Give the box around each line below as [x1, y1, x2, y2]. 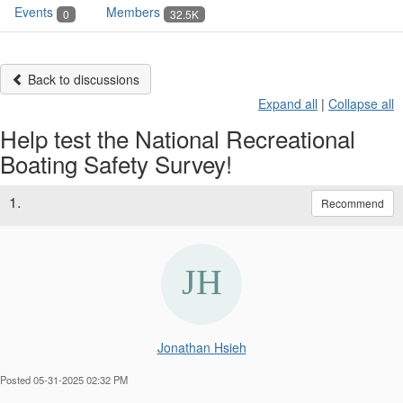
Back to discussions [24, 69, 139, 88]
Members [106, 3, 164, 22]
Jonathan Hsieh [157, 337, 246, 356]
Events [14, 3, 57, 22]
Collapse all [328, 94, 394, 112]
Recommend [321, 194, 384, 210]
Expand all [258, 94, 318, 112]
